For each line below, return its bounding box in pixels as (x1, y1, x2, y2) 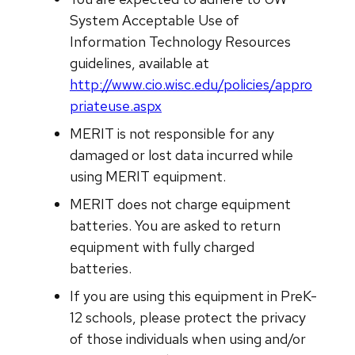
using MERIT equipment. (70, 166, 226, 185)
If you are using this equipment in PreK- (70, 286, 317, 305)
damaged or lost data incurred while (70, 145, 293, 164)
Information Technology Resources (70, 32, 291, 51)
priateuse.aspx (70, 96, 162, 115)
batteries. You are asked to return (70, 216, 281, 235)
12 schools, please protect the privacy (70, 307, 306, 326)
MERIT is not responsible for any (70, 124, 274, 143)
